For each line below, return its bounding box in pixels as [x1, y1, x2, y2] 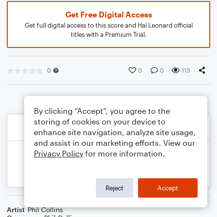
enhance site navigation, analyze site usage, [34, 127, 196, 137]
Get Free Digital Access [65, 10, 152, 19]
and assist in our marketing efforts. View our [34, 138, 195, 147]
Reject [106, 184, 124, 192]
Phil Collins [28, 205, 63, 214]
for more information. [83, 149, 165, 158]
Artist [7, 205, 25, 214]
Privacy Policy [34, 149, 83, 158]
